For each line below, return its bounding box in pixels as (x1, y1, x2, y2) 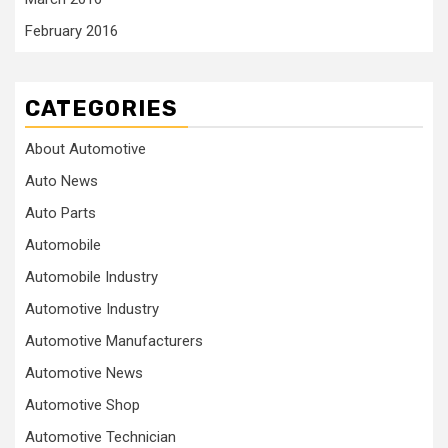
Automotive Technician (25, 427, 176, 446)
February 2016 (25, 21, 118, 40)
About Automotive (25, 139, 146, 158)
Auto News (25, 171, 98, 190)
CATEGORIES (25, 94, 178, 122)
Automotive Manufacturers (25, 331, 203, 350)
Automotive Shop (25, 395, 140, 414)
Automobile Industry (25, 267, 158, 286)
